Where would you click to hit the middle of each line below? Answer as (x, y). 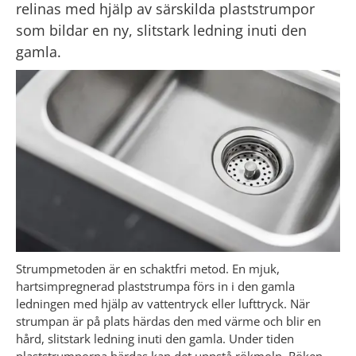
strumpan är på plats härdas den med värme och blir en (168, 321)
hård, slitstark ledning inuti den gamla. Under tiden (155, 339)
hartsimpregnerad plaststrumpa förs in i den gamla (155, 286)
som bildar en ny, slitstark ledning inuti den (161, 30)
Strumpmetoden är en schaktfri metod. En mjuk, (148, 269)
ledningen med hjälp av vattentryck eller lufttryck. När (163, 304)
